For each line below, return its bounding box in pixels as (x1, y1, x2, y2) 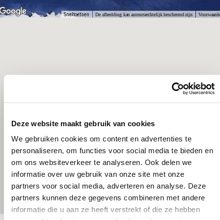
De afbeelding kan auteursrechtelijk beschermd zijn (95, 12, 193, 18)
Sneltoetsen (64, 12, 90, 18)
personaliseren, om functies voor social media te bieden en (11, 146, 213, 155)
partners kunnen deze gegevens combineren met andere (11, 193, 205, 202)
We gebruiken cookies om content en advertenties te (11, 134, 192, 143)
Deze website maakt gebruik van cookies (11, 119, 155, 127)
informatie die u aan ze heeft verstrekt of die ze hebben (11, 205, 200, 214)
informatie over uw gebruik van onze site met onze (11, 169, 185, 178)
